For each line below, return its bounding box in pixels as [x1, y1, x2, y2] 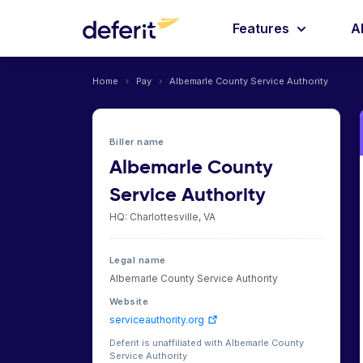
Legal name [109, 254, 166, 266]
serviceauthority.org [109, 314, 204, 326]
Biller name [109, 136, 164, 147]
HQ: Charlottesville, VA [109, 211, 216, 223]
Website [109, 296, 149, 307]
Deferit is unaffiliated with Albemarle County [109, 337, 304, 348]
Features [233, 20, 293, 36]
